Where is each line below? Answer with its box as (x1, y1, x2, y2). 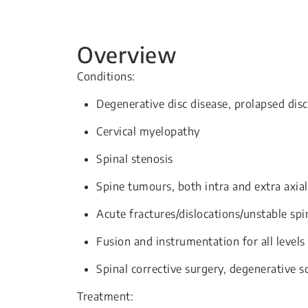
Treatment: (77, 289, 133, 303)
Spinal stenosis (96, 152, 173, 166)
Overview (77, 41, 177, 68)
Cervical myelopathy (96, 124, 200, 138)
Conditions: (77, 69, 135, 83)
